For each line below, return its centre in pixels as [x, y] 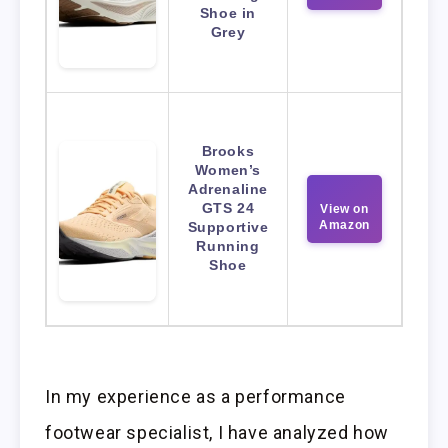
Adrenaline [228, 189]
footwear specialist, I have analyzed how [217, 433]
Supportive [228, 227]
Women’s [228, 170]
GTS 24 [228, 208]
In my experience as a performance [195, 397]
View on [344, 209]
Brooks [228, 151]
